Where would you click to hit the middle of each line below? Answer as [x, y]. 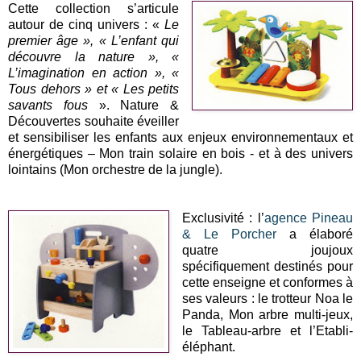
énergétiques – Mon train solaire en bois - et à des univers [180, 153]
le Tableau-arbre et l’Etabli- [267, 330]
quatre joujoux [267, 250]
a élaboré [315, 234]
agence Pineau [308, 218]
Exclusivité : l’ [223, 218]
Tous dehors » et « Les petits [94, 89]
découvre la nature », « [94, 56]
